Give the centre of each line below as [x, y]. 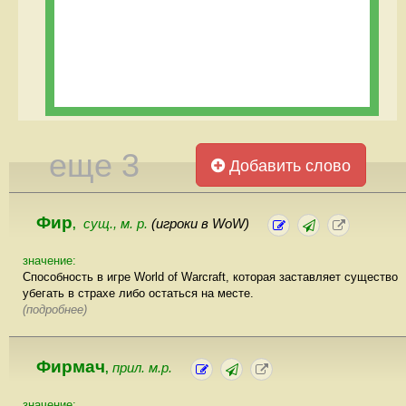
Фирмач [71, 366]
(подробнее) [55, 309]
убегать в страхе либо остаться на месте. [138, 293]
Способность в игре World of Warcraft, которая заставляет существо [210, 276]
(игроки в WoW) [200, 223]
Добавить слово [288, 165]
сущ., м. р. [117, 223]
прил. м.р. [142, 367]
